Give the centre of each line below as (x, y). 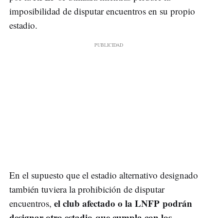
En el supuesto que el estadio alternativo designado (104, 175)
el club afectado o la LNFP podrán (123, 203)
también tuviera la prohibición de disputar (87, 189)
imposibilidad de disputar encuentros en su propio (102, 11)
